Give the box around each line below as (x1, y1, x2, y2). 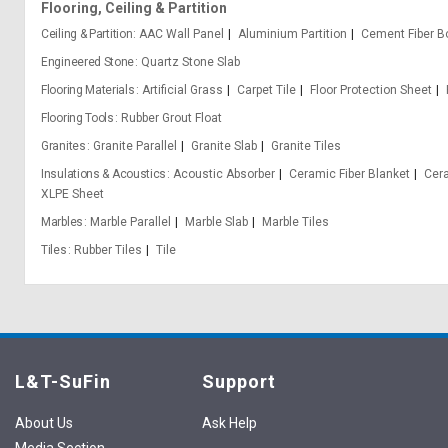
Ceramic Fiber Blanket (289, 167, 411, 181)
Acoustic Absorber (173, 167, 276, 181)
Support (201, 371, 276, 392)
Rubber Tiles (73, 243, 142, 257)
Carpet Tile (236, 83, 296, 97)
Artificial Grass (141, 83, 223, 97)
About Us (15, 415, 73, 431)
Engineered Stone (41, 55, 135, 69)
